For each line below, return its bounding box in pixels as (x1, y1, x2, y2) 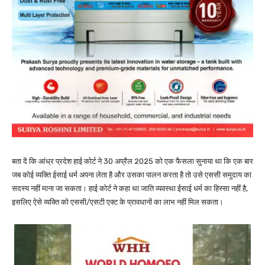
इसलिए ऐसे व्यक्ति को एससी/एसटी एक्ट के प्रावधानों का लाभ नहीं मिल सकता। (12, 197, 224, 206)
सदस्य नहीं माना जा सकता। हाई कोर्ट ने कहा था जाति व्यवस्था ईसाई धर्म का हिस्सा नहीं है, (12, 183, 248, 193)
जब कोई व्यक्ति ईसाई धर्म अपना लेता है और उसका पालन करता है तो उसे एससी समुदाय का (12, 170, 251, 179)
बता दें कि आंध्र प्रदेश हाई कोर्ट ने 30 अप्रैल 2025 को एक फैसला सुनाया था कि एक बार (12, 156, 253, 166)
